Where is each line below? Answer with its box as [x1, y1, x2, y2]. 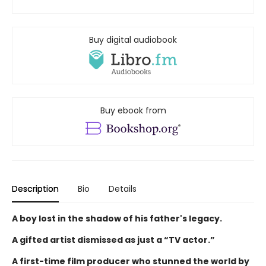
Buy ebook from [100, 104, 166, 116]
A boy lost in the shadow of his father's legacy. [12, 212, 222, 224]
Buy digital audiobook [89, 34, 177, 46]
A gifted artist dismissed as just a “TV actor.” [12, 233, 215, 246]
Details [109, 182, 137, 195]
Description [12, 182, 59, 195]
